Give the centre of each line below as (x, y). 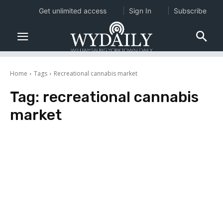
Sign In (140, 11)
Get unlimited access (72, 11)
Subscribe (190, 11)
